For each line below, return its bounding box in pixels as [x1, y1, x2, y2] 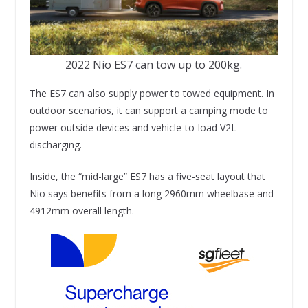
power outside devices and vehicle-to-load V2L [29, 120, 236, 134]
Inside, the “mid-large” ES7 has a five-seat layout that [29, 169, 265, 183]
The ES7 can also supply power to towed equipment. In [29, 86, 274, 100]
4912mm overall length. [29, 203, 134, 217]
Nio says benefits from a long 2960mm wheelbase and [29, 186, 274, 200]
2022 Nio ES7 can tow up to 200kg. [65, 56, 243, 72]
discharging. [29, 137, 85, 151]
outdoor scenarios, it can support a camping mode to [29, 103, 268, 117]
